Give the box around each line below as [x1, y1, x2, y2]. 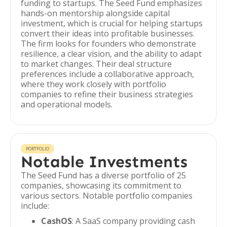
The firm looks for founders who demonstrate [21, 38, 196, 49]
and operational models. [21, 99, 112, 110]
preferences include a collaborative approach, [21, 68, 194, 80]
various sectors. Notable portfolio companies [21, 190, 193, 201]
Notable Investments [21, 152, 187, 171]
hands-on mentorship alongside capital [21, 8, 170, 19]
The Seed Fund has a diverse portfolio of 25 [21, 170, 186, 181]
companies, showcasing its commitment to [21, 180, 181, 191]
